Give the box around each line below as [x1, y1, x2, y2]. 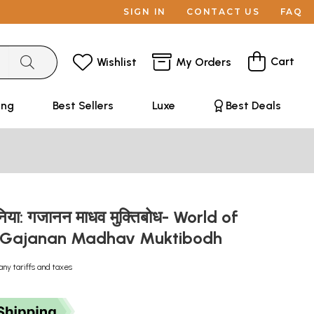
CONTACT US [186, 6, 260, 17]
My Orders [176, 55, 231, 69]
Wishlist [97, 55, 137, 69]
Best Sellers [52, 99, 114, 112]
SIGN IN [123, 6, 167, 17]
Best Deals [225, 99, 281, 112]
